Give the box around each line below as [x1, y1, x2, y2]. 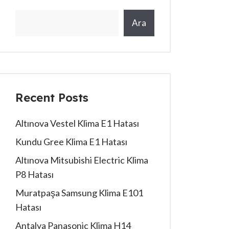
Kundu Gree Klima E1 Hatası [15, 136, 127, 147]
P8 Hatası [15, 169, 54, 180]
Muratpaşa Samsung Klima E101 [15, 187, 143, 198]
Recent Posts [15, 90, 88, 105]
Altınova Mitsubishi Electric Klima [15, 154, 148, 166]
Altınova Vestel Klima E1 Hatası [15, 118, 139, 129]
